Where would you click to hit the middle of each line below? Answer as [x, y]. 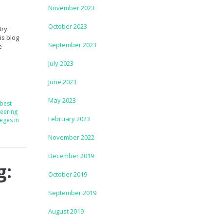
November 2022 [71, 137]
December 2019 [71, 155]
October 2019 [67, 174]
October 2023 [67, 26]
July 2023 [61, 63]
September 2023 [72, 45]
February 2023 [69, 118]
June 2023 [62, 82]
